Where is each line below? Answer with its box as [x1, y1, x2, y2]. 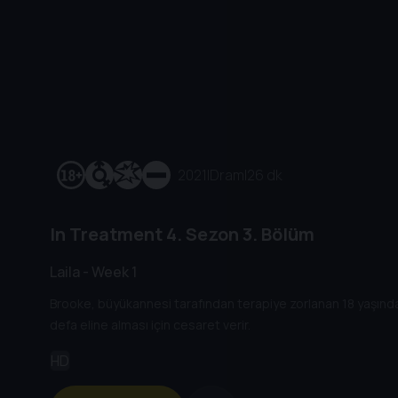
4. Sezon [163, 222, 239, 247]
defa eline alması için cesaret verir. [50, 316, 251, 334]
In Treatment [50, 222, 163, 247]
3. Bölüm [239, 222, 314, 247]
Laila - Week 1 [50, 261, 137, 282]
